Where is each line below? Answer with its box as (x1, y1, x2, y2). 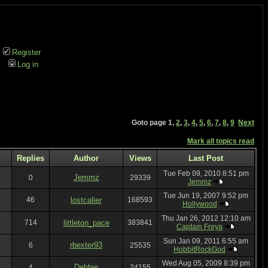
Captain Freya (176, 223, 223, 231)
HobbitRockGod (173, 245, 226, 254)
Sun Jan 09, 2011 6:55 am (163, 237, 248, 245)
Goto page (132, 118, 168, 127)
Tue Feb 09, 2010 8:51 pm (163, 169, 249, 178)
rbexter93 (70, 240, 102, 249)
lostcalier (71, 196, 102, 205)
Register (11, 48, 41, 57)
